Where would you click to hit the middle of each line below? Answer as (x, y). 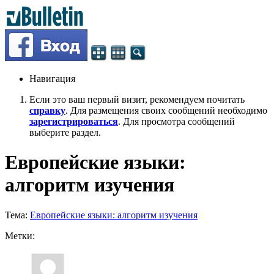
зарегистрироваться (74, 121)
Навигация (52, 79)
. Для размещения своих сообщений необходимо (166, 110)
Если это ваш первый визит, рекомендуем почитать (137, 99)
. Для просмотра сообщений (176, 121)
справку (47, 110)
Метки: (20, 235)
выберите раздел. (65, 132)
